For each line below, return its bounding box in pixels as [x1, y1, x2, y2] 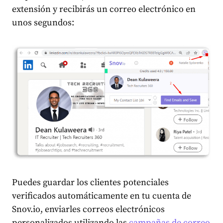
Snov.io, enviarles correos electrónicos [12, 203, 165, 215]
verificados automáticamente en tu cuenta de [12, 190, 191, 202]
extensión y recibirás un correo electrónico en [12, 3, 196, 15]
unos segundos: [12, 17, 74, 29]
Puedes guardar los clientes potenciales [12, 176, 169, 188]
